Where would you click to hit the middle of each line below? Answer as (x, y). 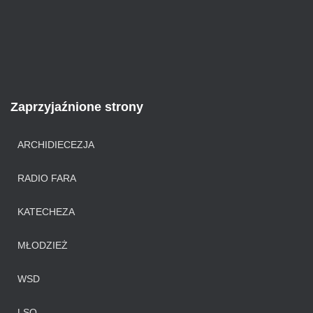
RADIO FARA (47, 178)
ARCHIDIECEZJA (56, 145)
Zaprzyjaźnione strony (77, 107)
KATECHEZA (46, 212)
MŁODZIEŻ (43, 245)
